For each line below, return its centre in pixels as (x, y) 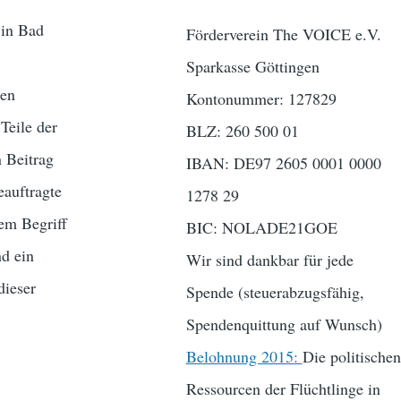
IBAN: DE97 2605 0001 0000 (283, 163)
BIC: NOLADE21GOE (261, 228)
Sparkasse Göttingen (252, 67)
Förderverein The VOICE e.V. (283, 34)
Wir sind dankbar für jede (269, 260)
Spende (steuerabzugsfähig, (275, 292)
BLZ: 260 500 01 (242, 131)
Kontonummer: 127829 (261, 99)
